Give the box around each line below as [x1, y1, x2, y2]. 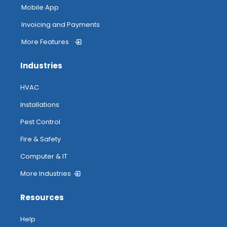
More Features [21, 36, 69, 47]
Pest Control [20, 117, 60, 127]
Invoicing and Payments [21, 19, 100, 29]
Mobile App [21, 2, 59, 12]
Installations [20, 99, 59, 109]
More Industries [20, 168, 71, 178]
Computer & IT [20, 151, 67, 161]
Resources [20, 192, 64, 203]
